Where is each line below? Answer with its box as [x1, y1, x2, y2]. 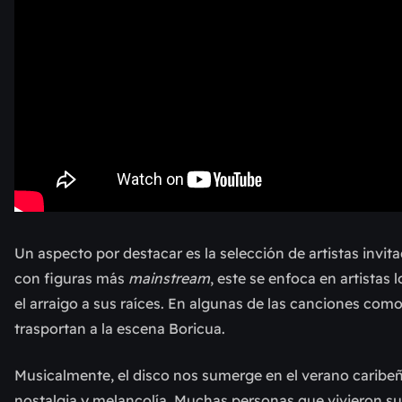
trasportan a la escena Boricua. [14, 319, 225, 338]
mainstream [128, 269, 210, 288]
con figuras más [14, 269, 128, 288]
